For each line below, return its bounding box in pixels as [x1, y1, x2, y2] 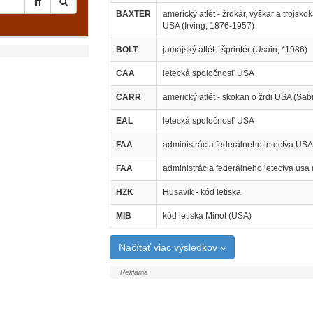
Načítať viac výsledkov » [118, 242, 226, 253]
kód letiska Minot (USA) [162, 211, 252, 221]
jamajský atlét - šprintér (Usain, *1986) [162, 45, 307, 54]
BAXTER [115, 9, 151, 19]
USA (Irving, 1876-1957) [162, 21, 254, 31]
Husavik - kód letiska [162, 187, 241, 197]
